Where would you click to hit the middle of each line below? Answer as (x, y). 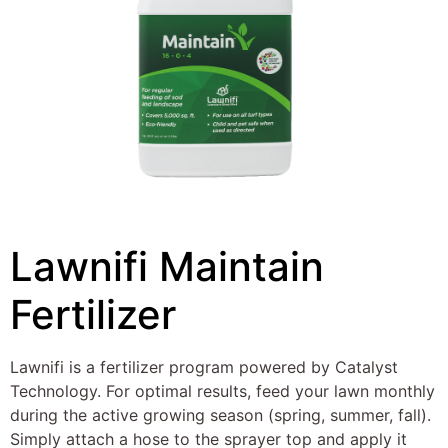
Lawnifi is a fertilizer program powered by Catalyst (204, 366)
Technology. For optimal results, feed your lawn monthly (222, 390)
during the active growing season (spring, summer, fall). (220, 414)
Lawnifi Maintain (167, 266)
